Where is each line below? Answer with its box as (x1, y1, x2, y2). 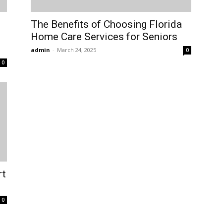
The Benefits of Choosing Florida (31, 18, 182, 31)
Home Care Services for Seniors (31, 31, 177, 43)
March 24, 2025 (57, 46, 96, 54)
